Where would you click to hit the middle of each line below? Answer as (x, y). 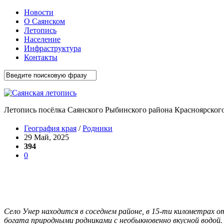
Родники (97, 128)
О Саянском (44, 21)
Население (42, 39)
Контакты (41, 57)
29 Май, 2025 (46, 137)
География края (50, 128)
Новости (39, 12)
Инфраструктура (52, 48)
